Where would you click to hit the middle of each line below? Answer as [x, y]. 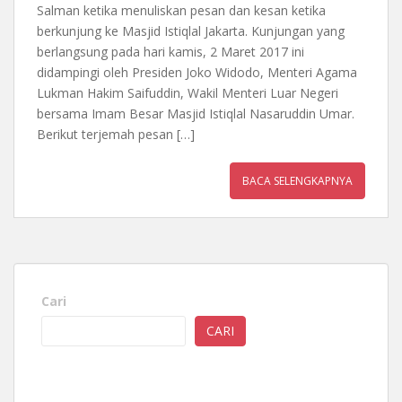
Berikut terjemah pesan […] [116, 134]
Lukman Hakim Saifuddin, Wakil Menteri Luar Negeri [188, 92]
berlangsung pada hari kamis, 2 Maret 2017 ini [170, 51]
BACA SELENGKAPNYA [297, 180]
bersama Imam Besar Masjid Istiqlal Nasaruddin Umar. [196, 113]
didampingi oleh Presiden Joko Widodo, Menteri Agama [197, 72]
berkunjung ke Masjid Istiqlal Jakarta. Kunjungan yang [191, 31]
